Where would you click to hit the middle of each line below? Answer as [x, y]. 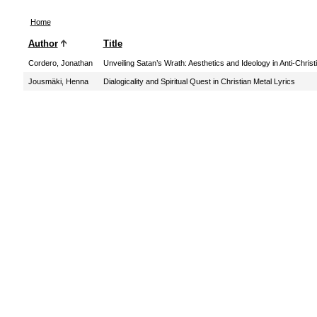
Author [43, 44]
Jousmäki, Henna [58, 81]
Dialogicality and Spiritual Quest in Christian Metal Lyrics [199, 81]
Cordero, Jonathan [60, 63]
